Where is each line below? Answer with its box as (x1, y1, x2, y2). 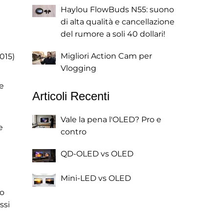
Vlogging (61, 64, 96, 73)
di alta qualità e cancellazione (61, 17, 175, 26)
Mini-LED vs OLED (61, 174, 131, 183)
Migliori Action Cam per (61, 51, 152, 61)
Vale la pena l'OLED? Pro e (61, 115, 161, 124)
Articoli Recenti (32, 89, 109, 103)
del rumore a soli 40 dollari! (61, 29, 165, 39)
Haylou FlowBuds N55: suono (61, 5, 174, 14)
